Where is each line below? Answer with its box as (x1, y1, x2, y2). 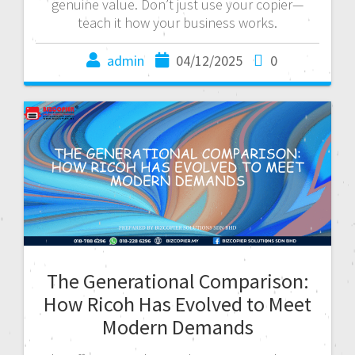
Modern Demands (101, 314, 254, 341)
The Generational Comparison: (46, 268, 309, 295)
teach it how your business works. (78, 13, 277, 32)
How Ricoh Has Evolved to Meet (44, 291, 311, 318)
